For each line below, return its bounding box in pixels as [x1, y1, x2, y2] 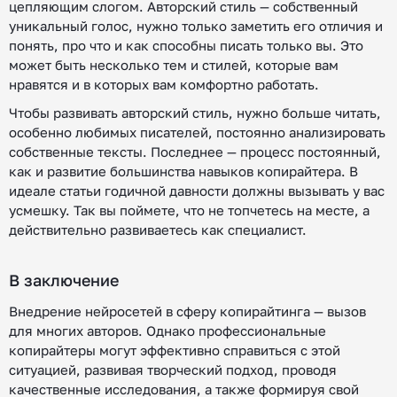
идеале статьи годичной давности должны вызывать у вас [9, 183, 385, 198]
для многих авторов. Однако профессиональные [9, 323, 326, 339]
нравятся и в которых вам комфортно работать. [9, 76, 319, 92]
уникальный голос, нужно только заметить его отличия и [9, 18, 383, 34]
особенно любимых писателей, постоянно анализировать [9, 124, 385, 140]
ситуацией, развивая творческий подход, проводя [9, 362, 337, 378]
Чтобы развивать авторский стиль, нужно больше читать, [9, 105, 381, 121]
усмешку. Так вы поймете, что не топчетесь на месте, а [9, 202, 370, 218]
